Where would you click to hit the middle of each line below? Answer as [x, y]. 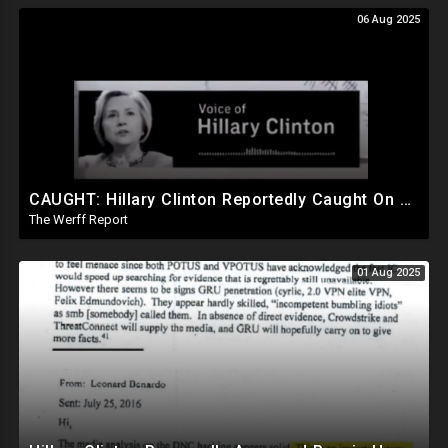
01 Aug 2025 [388, 272]
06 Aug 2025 [388, 19]
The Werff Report [78, 219]
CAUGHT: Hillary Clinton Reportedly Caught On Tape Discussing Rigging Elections [405, 199]
